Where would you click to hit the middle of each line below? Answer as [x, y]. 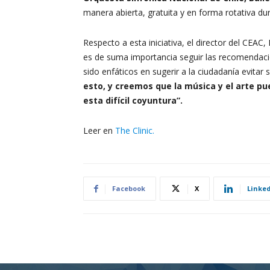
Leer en [99, 130]
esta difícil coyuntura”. [133, 100]
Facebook [129, 188]
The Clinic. [135, 130]
